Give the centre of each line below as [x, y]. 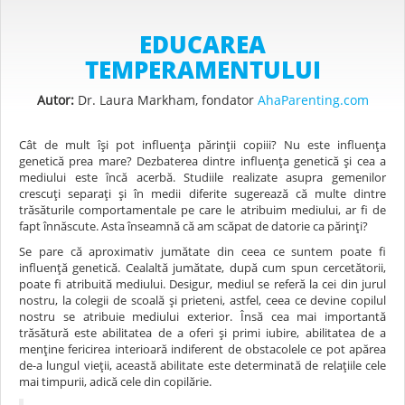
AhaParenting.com [313, 99]
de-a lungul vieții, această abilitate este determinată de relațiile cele [202, 365]
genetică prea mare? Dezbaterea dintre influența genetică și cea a [202, 160]
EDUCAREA [202, 44]
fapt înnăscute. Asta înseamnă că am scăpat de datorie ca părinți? [193, 226]
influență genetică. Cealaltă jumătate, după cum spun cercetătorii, [202, 267]
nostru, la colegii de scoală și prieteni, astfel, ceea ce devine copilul [202, 300]
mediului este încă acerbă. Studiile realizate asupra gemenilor [202, 177]
